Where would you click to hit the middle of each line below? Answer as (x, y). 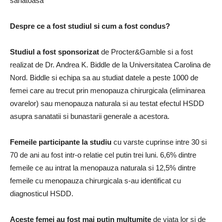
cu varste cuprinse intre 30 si (159, 142)
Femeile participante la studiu (61, 142)
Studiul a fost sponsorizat (55, 52)
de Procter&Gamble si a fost (146, 52)
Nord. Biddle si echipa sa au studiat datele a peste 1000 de (104, 77)
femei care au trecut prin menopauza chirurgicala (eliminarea (108, 90)
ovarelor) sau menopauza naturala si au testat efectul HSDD (107, 103)
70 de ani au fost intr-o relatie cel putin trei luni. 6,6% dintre (103, 155)
